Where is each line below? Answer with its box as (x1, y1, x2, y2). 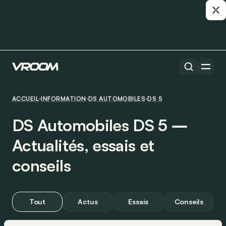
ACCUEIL (12, 95, 39, 102)
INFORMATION (41, 95, 86, 102)
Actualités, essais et (12, 135, 154, 155)
